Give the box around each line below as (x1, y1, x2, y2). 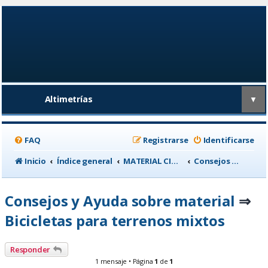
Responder (10, 243, 51, 255)
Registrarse (142, 134, 188, 145)
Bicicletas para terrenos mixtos (5, 210, 225, 230)
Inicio (25, 155, 46, 166)
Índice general (56, 155, 113, 166)
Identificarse (203, 134, 254, 145)
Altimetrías (44, 93, 93, 105)
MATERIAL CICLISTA (170, 155, 178, 166)
